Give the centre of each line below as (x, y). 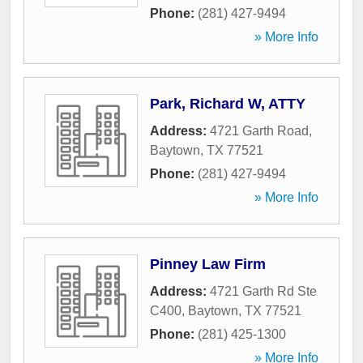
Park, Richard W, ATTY (228, 104)
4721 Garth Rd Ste (263, 292)
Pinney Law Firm (208, 265)
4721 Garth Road (259, 131)
